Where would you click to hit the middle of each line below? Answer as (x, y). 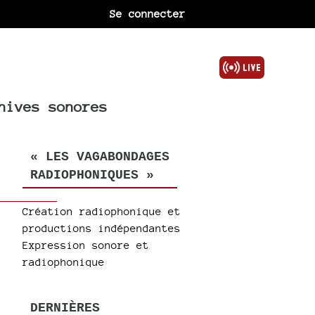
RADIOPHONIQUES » (92, 175)
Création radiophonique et (102, 211)
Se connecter (148, 14)
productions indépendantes (102, 228)
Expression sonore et (86, 245)
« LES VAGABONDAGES (99, 157)
